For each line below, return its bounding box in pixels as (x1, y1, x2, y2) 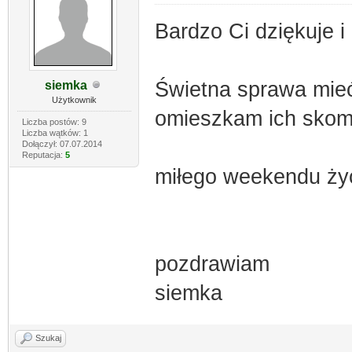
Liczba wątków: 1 (21, 127, 88, 137)
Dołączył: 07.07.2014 (21, 138, 102, 148)
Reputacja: (21, 149, 65, 159)
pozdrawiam (154, 251, 269, 276)
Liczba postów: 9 (21, 116, 86, 126)
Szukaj (35, 332, 61, 343)
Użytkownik (51, 94, 97, 104)
